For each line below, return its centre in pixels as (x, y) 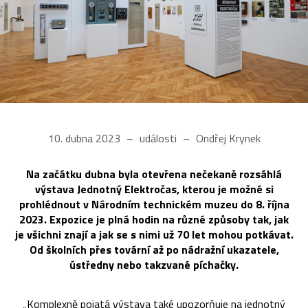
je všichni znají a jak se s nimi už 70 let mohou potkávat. (154, 234)
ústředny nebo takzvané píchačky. (154, 264)
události (158, 138)
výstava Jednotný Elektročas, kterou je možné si (154, 189)
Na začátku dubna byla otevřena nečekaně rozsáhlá (154, 174)
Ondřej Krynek (227, 138)
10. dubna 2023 (85, 138)
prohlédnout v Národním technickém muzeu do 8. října (154, 204)
